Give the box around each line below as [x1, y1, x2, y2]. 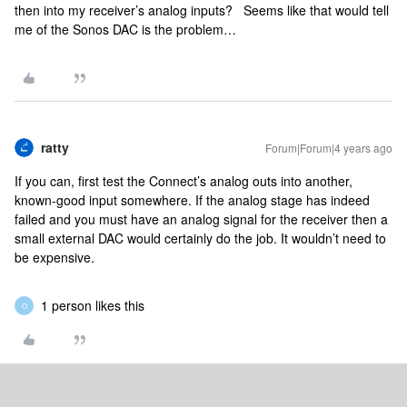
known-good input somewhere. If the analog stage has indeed [15, 191, 370, 209]
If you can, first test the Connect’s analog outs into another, [15, 172, 352, 190]
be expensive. [15, 248, 102, 266]
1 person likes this [41, 296, 144, 314]
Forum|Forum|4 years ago [265, 140, 392, 155]
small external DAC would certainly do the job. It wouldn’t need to [15, 229, 386, 247]
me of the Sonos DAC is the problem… [15, 20, 240, 38]
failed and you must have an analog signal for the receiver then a [15, 210, 388, 228]
